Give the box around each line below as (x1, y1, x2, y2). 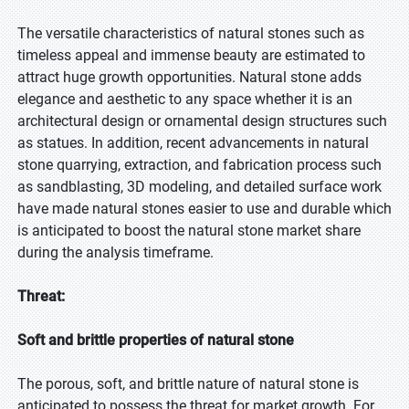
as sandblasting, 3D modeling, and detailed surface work (17, 178, 382, 195)
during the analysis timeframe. (17, 244, 221, 261)
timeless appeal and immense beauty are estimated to (17, 47, 365, 64)
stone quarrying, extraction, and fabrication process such (17, 156, 382, 173)
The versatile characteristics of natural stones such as (17, 25, 364, 42)
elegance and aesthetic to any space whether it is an (17, 90, 352, 108)
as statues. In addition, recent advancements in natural (17, 134, 369, 152)
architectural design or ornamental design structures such (17, 112, 387, 130)
